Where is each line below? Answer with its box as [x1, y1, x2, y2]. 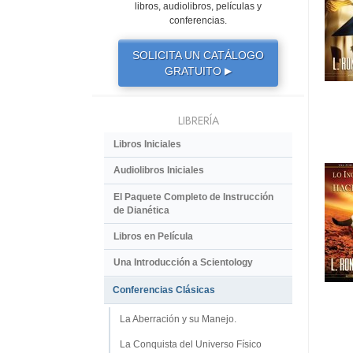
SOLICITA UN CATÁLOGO [132, 48, 264, 61]
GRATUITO [164, 64, 225, 77]
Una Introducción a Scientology [113, 257, 253, 269]
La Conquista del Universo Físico [120, 339, 262, 351]
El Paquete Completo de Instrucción [113, 191, 273, 203]
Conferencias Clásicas [113, 284, 215, 295]
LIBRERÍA [177, 112, 219, 128]
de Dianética [113, 204, 169, 216]
